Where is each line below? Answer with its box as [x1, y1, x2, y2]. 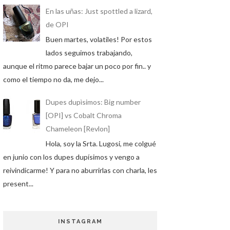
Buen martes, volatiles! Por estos [45, 34, 152, 44]
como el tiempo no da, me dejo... [3, 74, 104, 84]
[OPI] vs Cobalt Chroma [45, 111, 122, 120]
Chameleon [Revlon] [45, 124, 110, 133]
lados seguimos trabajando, [45, 48, 132, 57]
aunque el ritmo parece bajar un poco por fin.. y [3, 61, 151, 70]
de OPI [45, 20, 69, 29]
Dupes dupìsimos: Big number [45, 98, 141, 107]
